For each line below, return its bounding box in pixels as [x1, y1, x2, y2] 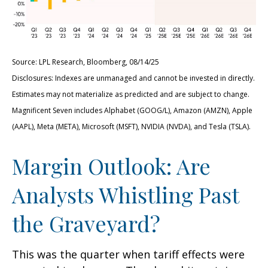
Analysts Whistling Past [12, 179, 239, 209]
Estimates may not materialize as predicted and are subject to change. [12, 89, 249, 99]
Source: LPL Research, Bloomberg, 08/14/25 [12, 56, 159, 67]
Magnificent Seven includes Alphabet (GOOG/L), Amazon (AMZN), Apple [12, 105, 252, 115]
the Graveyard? [12, 208, 160, 237]
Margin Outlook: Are [12, 151, 211, 180]
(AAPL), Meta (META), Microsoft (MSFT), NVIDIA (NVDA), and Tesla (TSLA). [12, 121, 251, 132]
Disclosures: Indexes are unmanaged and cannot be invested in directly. [12, 72, 255, 83]
